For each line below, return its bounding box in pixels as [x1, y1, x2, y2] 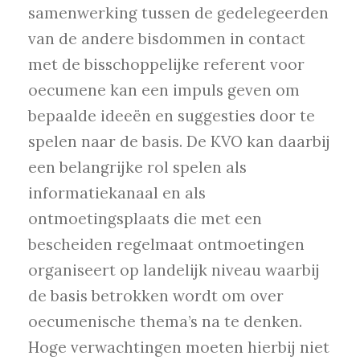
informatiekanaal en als [28, 183, 206, 203]
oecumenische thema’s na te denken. [28, 312, 302, 332]
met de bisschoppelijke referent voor [28, 55, 305, 75]
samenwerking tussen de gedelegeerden [28, 3, 329, 23]
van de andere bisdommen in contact [28, 29, 305, 49]
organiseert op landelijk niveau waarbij [28, 260, 320, 280]
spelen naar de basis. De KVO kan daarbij [28, 132, 330, 152]
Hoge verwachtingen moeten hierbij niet [28, 337, 329, 358]
